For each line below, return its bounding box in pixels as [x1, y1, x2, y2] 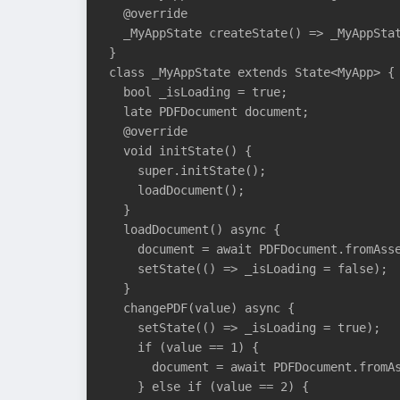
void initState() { [109, 143, 252, 158]
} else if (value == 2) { [109, 379, 309, 394]
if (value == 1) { [109, 339, 259, 354]
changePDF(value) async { [109, 300, 295, 315]
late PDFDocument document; [109, 104, 309, 119]
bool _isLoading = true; [109, 84, 287, 99]
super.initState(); [109, 162, 266, 178]
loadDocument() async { [109, 221, 280, 237]
